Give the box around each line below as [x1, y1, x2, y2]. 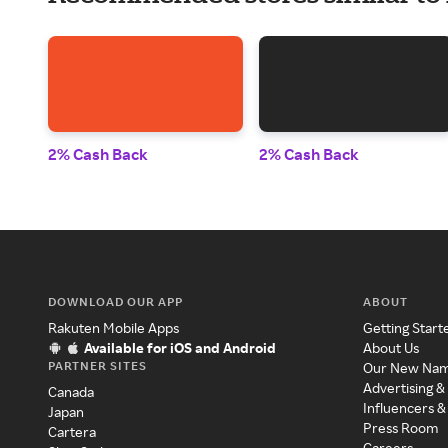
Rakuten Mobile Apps [48, 319, 179, 337]
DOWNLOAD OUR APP [48, 294, 183, 310]
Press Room [363, 419, 439, 437]
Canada [48, 383, 94, 401]
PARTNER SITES [48, 358, 147, 374]
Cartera [48, 423, 96, 441]
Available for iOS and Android [84, 339, 276, 357]
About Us [363, 339, 420, 357]
